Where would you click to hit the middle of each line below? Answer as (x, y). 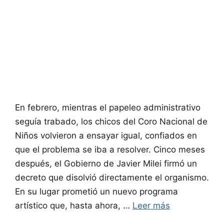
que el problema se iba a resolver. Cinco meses (110, 149)
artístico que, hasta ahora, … (74, 205)
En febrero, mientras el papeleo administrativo (108, 107)
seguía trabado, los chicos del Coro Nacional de (111, 121)
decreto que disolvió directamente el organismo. (112, 177)
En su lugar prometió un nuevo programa (96, 191)
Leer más (151, 205)
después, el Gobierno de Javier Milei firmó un (106, 163)
